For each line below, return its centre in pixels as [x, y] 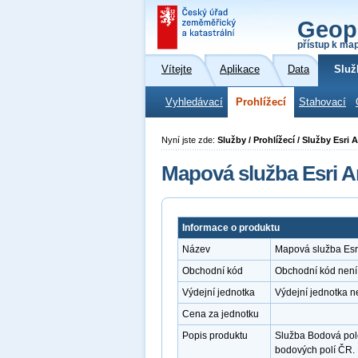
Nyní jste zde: [189, 140]
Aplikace [240, 70]
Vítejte [177, 70]
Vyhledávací [194, 102]
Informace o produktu [231, 228]
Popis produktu [215, 336]
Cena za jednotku [221, 314]
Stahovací [322, 102]
